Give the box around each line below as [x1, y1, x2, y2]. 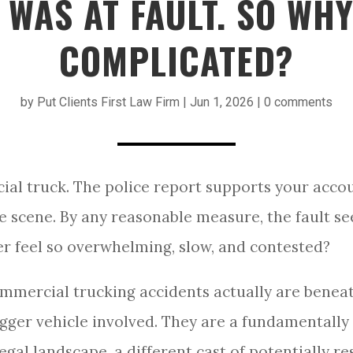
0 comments [264, 94, 333, 110]
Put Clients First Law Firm [37, 94, 180, 110]
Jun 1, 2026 [190, 94, 254, 110]
